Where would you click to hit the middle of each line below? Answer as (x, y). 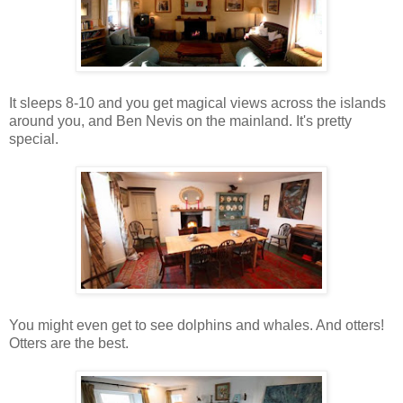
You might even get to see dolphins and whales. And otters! (197, 325)
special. (34, 139)
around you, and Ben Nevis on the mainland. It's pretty (180, 121)
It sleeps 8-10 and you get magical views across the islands (197, 103)
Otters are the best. (69, 343)
